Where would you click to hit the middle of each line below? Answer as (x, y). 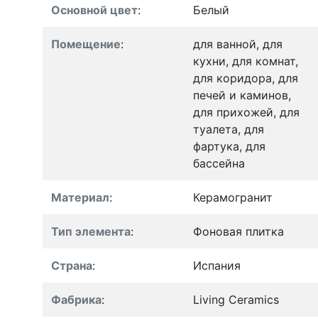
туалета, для (229, 129)
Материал (80, 197)
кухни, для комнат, (246, 61)
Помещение (86, 44)
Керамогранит (233, 197)
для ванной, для (238, 44)
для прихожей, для (246, 112)
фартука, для (229, 146)
